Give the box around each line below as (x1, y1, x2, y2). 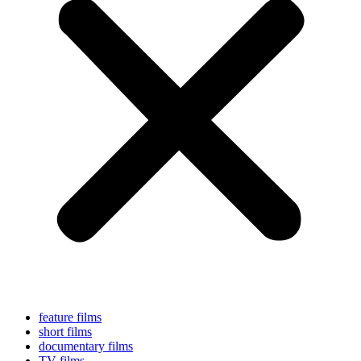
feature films (39, 309, 102, 324)
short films (39, 324, 92, 338)
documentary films (39, 338, 133, 353)
